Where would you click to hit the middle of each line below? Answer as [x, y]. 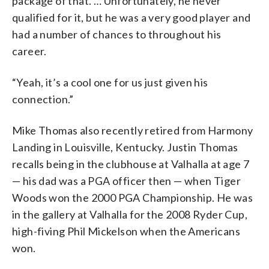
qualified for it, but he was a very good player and [131, 17]
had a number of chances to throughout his [117, 34]
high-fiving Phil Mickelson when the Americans [126, 231]
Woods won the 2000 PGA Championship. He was [133, 197]
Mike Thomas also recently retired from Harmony [133, 130]
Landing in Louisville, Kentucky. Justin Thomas [125, 147]
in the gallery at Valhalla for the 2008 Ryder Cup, [130, 214]
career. [29, 51]
